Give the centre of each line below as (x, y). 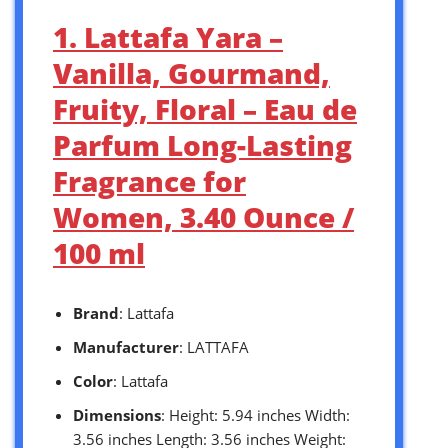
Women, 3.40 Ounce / (203, 216)
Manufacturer (126, 346)
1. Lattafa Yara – (168, 36)
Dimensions (117, 414)
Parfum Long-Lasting (202, 144)
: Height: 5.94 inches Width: (255, 414)
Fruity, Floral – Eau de (205, 108)
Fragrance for (149, 180)
